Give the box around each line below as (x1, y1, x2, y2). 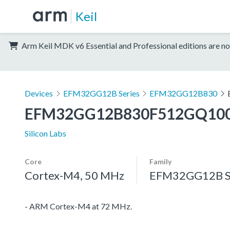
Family (149, 157, 171, 166)
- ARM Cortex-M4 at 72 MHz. (25, 201, 132, 211)
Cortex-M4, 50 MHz (25, 168, 124, 182)
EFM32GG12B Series (63, 88, 140, 98)
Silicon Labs (25, 128, 66, 138)
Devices (25, 88, 53, 98)
